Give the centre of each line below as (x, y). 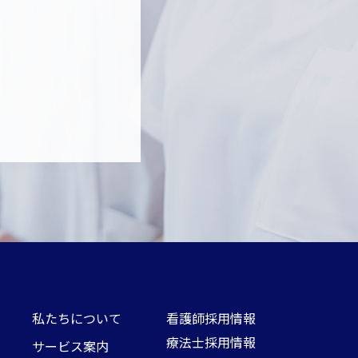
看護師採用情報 (211, 318)
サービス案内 (70, 346)
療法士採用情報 (211, 342)
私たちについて (77, 318)
